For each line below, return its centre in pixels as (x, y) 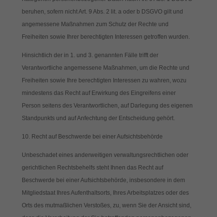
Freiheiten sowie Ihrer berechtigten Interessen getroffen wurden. (106, 37)
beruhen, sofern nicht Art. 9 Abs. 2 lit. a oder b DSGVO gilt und (102, 12)
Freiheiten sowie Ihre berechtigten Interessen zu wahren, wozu (104, 80)
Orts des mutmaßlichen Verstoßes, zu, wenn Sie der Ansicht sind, (106, 205)
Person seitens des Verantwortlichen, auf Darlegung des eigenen (107, 106)
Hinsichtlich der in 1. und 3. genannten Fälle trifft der (90, 55)
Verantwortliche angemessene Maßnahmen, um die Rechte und (105, 68)
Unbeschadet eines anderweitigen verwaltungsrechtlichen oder (105, 155)
